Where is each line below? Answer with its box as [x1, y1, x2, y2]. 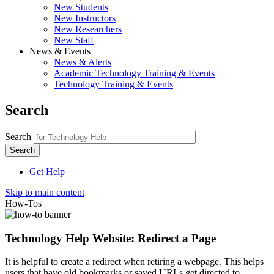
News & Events [29, 46, 91, 56]
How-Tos [5, 198, 42, 209]
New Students [54, 2, 108, 12]
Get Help [29, 166, 65, 177]
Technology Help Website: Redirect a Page [5, 231, 216, 245]
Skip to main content [5, 187, 84, 198]
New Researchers [54, 24, 122, 34]
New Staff [54, 35, 94, 45]
